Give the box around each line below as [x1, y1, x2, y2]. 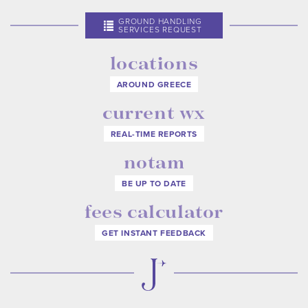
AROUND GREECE [116, 78, 192, 90]
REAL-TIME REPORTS [110, 128, 198, 140]
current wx [102, 98, 206, 126]
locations [109, 49, 199, 76]
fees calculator [85, 197, 223, 225]
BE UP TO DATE [122, 177, 186, 189]
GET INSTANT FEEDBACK [102, 227, 206, 239]
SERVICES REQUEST [118, 23, 202, 35]
